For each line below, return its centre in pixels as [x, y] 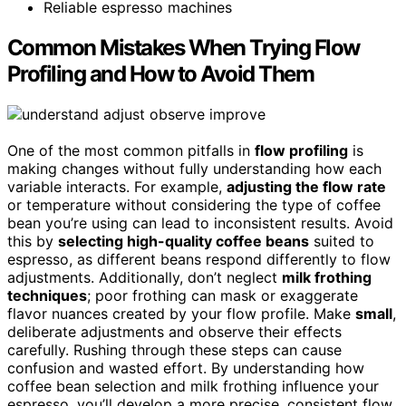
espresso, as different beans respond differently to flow [199, 260]
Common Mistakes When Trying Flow [184, 48]
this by [33, 242]
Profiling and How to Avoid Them [161, 74]
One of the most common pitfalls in [131, 151]
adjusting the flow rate [306, 187]
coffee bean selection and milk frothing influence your [193, 387]
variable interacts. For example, [117, 187]
